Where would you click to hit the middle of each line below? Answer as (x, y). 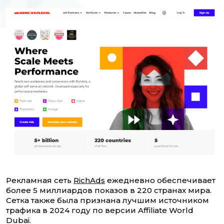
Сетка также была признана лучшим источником (107, 200)
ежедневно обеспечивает (160, 180)
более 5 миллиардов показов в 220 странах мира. (109, 190)
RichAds (89, 180)
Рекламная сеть (40, 180)
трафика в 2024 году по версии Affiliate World (100, 210)
